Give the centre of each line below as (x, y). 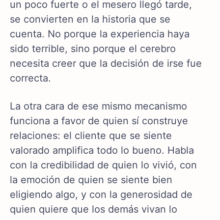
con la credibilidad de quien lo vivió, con (103, 165)
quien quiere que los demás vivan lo (94, 209)
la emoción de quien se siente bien (91, 180)
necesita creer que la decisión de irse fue (106, 64)
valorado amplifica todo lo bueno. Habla (102, 151)
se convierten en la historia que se (90, 19)
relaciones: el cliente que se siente (91, 136)
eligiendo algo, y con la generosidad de (101, 195)
